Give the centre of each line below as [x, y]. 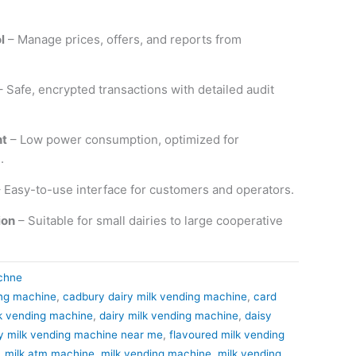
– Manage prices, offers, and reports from [123, 40]
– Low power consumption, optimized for [123, 140]
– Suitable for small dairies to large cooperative [149, 221]
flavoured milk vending [227, 335]
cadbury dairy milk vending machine [155, 297]
